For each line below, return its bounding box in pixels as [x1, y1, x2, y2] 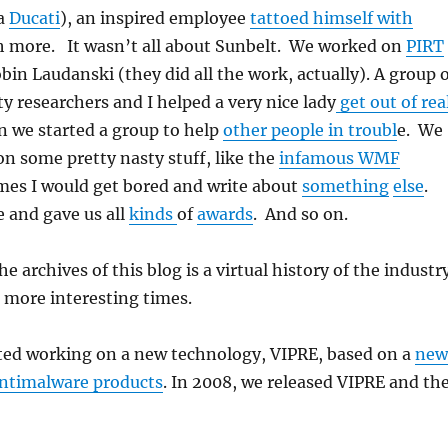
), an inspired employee [59, 8, 250, 28]
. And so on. [252, 204, 348, 224]
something [301, 176, 389, 196]
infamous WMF [278, 148, 400, 168]
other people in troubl [222, 120, 397, 140]
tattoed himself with [249, 8, 413, 28]
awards [196, 204, 253, 224]
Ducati [8, 8, 60, 28]
